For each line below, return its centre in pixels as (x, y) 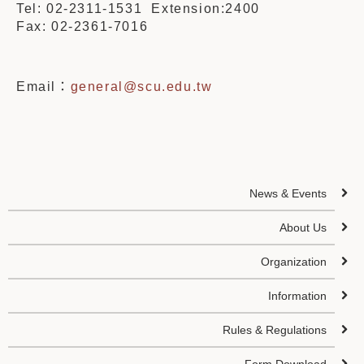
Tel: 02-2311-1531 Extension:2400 (141, 9)
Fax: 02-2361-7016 (82, 26)
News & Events (288, 193)
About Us (303, 227)
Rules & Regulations (275, 330)
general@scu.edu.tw (141, 87)
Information (298, 296)
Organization (294, 262)
